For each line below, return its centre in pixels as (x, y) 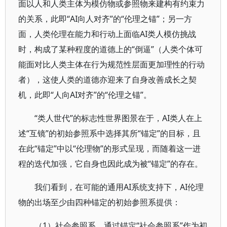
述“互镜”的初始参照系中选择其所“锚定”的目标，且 (109, 133)
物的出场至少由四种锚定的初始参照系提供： (99, 202)
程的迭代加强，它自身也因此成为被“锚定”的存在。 (110, 164)
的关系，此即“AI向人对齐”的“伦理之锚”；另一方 (105, 19)
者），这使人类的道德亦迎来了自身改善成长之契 (107, 80)
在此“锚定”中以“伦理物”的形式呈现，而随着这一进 (109, 148)
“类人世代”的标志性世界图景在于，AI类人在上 (118, 118)
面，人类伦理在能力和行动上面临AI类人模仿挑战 (107, 34)
